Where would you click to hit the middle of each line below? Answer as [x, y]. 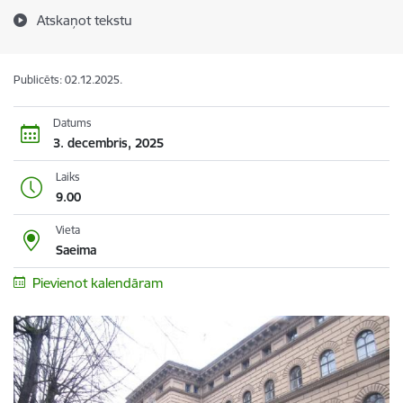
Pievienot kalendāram [97, 283]
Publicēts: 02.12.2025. [68, 80]
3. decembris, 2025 [108, 143]
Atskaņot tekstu [85, 20]
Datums [72, 122]
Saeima [76, 250]
